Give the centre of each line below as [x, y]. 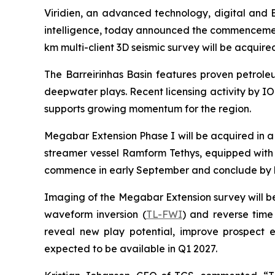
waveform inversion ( [95, 215]
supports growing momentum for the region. [148, 109]
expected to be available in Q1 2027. [131, 249]
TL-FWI [164, 215]
